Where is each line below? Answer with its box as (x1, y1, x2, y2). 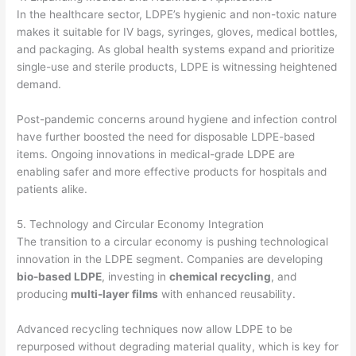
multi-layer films (71, 287, 159, 300)
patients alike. (17, 183, 88, 196)
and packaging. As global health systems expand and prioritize (17, 43, 335, 56)
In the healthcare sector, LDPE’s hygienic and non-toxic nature (17, 8, 338, 21)
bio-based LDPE (17, 269, 103, 283)
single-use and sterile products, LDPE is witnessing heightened (17, 60, 338, 74)
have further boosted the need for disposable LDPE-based (17, 130, 315, 144)
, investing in (102, 269, 170, 283)
